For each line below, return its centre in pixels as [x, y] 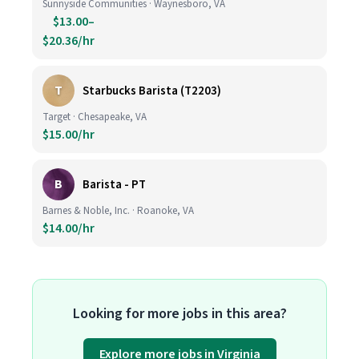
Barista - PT [114, 184]
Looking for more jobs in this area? [179, 314]
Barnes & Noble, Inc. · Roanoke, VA [118, 211]
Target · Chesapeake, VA [95, 117]
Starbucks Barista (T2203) [152, 91]
